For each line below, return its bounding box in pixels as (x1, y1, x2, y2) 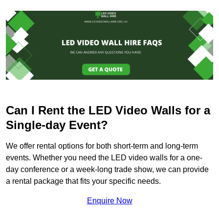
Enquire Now (87, 197, 132, 205)
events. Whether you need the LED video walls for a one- (6, 153, 202, 162)
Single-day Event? (6, 118, 108, 132)
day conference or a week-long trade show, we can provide (6, 165, 209, 174)
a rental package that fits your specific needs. (6, 177, 161, 186)
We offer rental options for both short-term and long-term (6, 142, 198, 151)
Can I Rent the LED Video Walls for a (6, 104, 210, 117)
